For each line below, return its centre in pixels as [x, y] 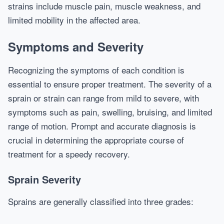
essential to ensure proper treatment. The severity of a [110, 84]
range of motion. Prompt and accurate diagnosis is [102, 126]
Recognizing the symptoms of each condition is [96, 70]
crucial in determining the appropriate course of [96, 140]
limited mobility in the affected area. [74, 20]
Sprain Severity [44, 179]
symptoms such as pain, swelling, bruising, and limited [110, 112]
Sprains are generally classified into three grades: [101, 201]
